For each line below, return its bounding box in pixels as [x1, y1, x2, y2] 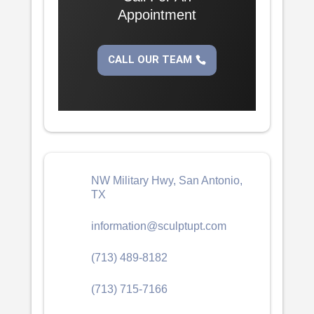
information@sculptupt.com [90, 219, 226, 232]
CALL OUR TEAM [108, 53, 193, 67]
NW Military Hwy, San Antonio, [90, 174, 243, 186]
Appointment [117, 6, 196, 22]
